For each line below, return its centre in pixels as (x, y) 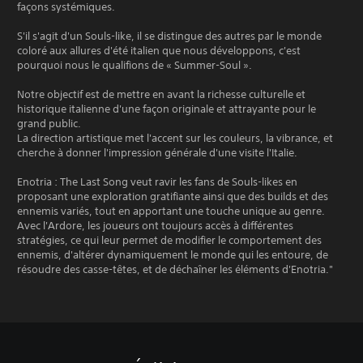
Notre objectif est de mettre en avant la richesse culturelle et (161, 94)
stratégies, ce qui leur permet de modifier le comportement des (169, 240)
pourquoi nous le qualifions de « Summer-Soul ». (135, 65)
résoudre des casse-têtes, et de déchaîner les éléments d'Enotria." (175, 269)
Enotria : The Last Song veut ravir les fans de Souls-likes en (157, 182)
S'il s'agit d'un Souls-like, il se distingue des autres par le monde (169, 36)
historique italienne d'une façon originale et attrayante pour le (167, 109)
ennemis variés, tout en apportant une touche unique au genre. (171, 211)
